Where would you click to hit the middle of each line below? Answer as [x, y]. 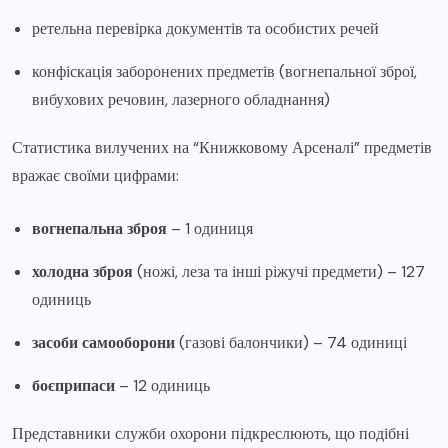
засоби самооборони [103, 342]
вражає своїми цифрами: [95, 175]
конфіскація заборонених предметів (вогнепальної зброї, [224, 71]
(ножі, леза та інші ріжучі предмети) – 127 [279, 271]
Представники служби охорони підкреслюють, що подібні [210, 433]
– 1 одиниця [210, 228]
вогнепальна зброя [99, 228]
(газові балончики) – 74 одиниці [291, 342]
